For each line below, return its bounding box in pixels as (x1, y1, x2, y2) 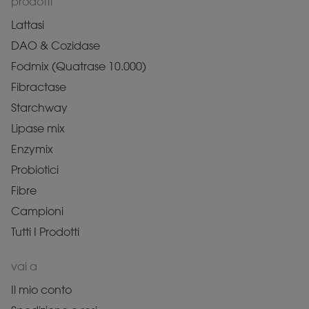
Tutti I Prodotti (11, 226, 79, 239)
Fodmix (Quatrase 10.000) (11, 60, 146, 74)
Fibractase (11, 81, 66, 94)
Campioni (11, 205, 63, 219)
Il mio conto (11, 283, 72, 297)
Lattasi (11, 19, 44, 32)
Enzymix (11, 143, 53, 157)
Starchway (11, 101, 68, 115)
